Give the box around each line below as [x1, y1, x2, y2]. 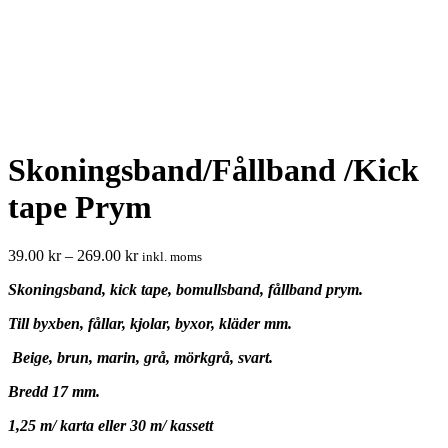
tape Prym [8, 188, 152, 225]
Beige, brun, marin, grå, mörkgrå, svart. [8, 349, 273, 367]
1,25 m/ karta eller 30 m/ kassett [8, 417, 213, 435]
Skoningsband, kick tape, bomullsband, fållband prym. [8, 281, 363, 299]
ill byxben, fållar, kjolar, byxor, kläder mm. [17, 315, 292, 333]
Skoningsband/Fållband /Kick [8, 151, 419, 188]
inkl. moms [142, 249, 202, 265]
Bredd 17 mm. [8, 383, 100, 401]
